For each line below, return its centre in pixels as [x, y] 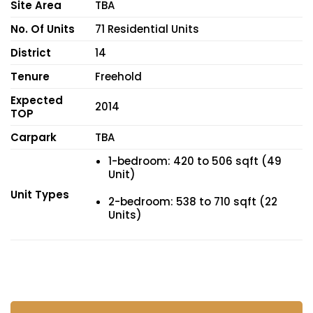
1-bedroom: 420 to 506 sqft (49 [195, 161]
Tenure [30, 77]
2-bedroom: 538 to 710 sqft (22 [193, 201]
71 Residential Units [147, 29]
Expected [37, 101]
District [31, 53]
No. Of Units [43, 29]
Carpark [34, 138]
